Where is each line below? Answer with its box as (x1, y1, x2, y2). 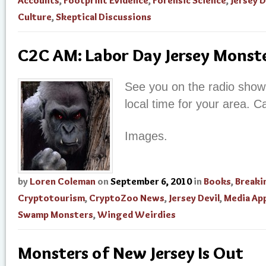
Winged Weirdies (97, 209, 176, 220)
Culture (18, 11, 52, 23)
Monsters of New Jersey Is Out (18, 242, 243, 263)
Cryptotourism (18, 192, 85, 204)
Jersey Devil (169, 192, 220, 204)
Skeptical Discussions (56, 11, 151, 23)
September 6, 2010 (110, 176, 192, 187)
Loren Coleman (30, 176, 96, 187)
